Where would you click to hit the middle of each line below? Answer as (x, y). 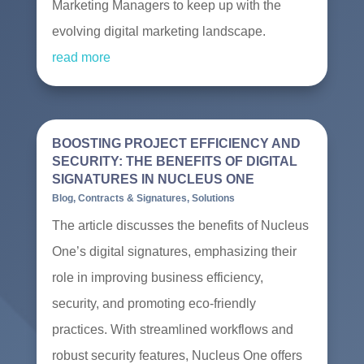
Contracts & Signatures (132, 199)
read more (81, 58)
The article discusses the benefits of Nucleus (180, 226)
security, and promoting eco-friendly (154, 304)
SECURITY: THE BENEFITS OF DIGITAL (174, 162)
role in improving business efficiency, (157, 278)
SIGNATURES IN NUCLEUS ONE (153, 180)
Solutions (213, 199)
